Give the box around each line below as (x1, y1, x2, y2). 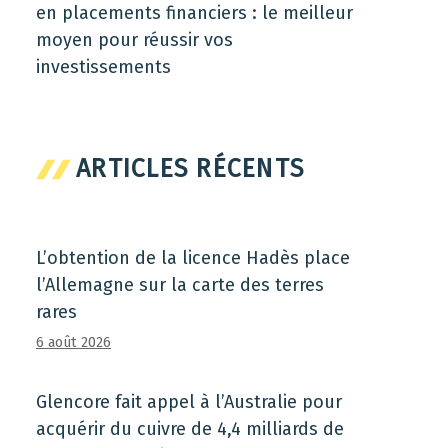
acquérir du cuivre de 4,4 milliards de (36, 418, 344, 440)
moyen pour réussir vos (36, 29, 233, 51)
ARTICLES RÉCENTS (76, 154, 304, 184)
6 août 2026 (36, 334, 111, 351)
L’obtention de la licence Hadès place (36, 247, 350, 269)
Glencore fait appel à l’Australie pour (36, 391, 342, 413)
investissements (36, 56, 171, 78)
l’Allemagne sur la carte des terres (36, 274, 324, 296)
